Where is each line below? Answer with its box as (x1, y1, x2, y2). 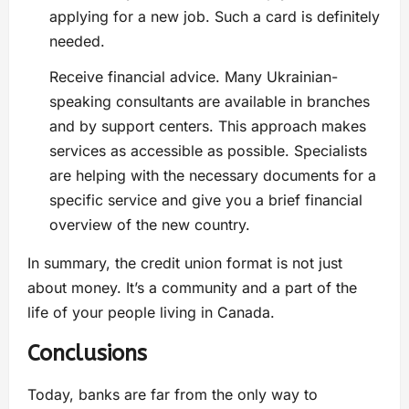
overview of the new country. (49, 215, 250, 234)
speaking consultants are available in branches (49, 91, 370, 110)
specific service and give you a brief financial (49, 190, 362, 209)
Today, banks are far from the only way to (27, 384, 318, 404)
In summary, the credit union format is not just (27, 253, 342, 272)
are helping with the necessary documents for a (49, 165, 376, 184)
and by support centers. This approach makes (49, 116, 366, 135)
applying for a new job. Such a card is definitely (49, 6, 380, 26)
